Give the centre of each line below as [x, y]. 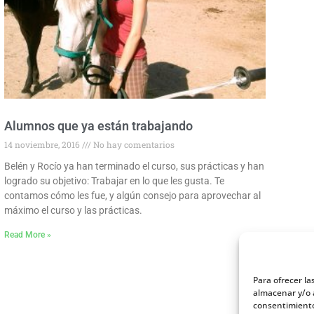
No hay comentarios [132, 144]
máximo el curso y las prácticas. [73, 210]
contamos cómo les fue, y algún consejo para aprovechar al [132, 195]
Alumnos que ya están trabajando [98, 125]
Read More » [27, 234]
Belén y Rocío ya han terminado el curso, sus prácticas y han [134, 166]
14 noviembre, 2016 [43, 144]
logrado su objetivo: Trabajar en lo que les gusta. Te [114, 180]
